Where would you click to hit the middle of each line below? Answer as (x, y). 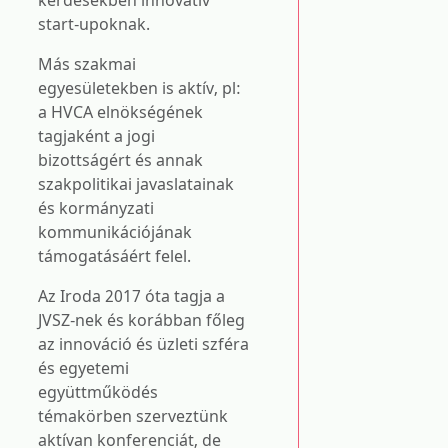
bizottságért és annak (120, 160)
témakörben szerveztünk (133, 416)
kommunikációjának (115, 232)
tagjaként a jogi (96, 136)
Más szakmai (87, 64)
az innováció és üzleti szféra (143, 344)
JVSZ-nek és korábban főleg (141, 320)
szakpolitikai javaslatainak (136, 184)
